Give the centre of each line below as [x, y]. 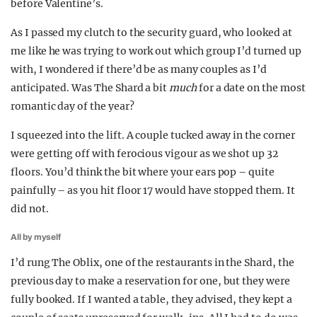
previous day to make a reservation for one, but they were [150, 281]
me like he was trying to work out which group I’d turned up [156, 51]
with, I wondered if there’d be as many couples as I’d [139, 69]
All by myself [36, 237]
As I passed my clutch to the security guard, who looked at [151, 33]
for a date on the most [251, 88]
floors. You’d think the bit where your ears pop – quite [143, 172]
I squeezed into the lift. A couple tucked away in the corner [153, 135]
